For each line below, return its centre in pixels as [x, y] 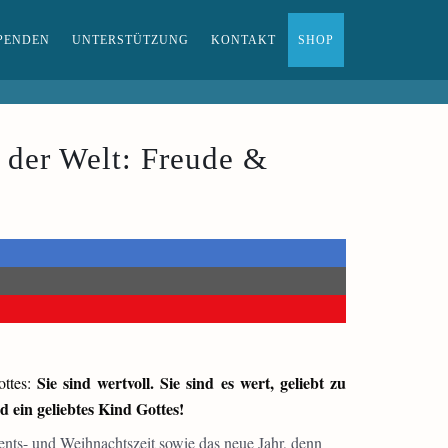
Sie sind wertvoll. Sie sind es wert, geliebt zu [191, 382]
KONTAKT [243, 40]
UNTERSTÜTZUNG [130, 40]
